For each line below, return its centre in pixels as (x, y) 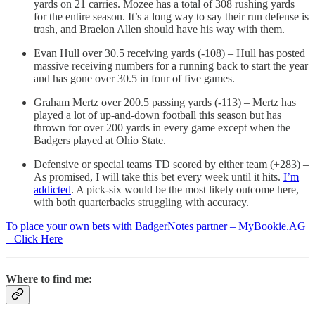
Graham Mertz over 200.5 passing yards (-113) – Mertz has (165, 103)
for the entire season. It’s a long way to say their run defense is (171, 17)
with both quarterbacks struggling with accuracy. (143, 202)
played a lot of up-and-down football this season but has (157, 115)
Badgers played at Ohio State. (100, 141)
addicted (52, 190)
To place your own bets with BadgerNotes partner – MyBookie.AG (156, 226)
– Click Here (34, 239)
